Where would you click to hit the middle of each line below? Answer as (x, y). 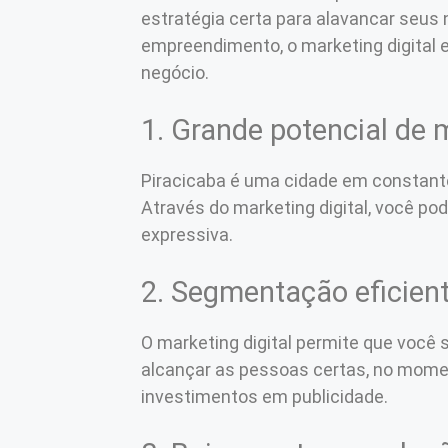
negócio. (175, 72)
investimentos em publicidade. (264, 396)
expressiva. (187, 234)
